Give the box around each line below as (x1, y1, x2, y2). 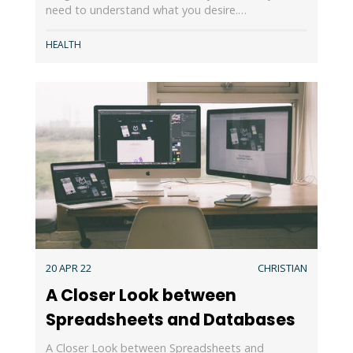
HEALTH (45, 37, 81, 51)
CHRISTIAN (258, 261, 308, 276)
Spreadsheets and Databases (45, 307, 295, 331)
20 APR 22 (45, 261, 91, 276)
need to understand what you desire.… (45, 2, 247, 17)
